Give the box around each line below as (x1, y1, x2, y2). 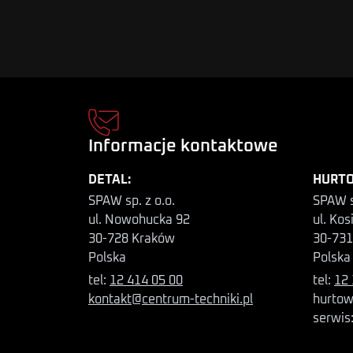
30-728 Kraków (88, 232, 175, 245)
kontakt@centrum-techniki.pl (88, 293, 253, 306)
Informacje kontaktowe (88, 138, 278, 155)
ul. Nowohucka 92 (88, 214, 190, 226)
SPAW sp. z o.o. (88, 195, 175, 207)
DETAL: (88, 173, 131, 186)
